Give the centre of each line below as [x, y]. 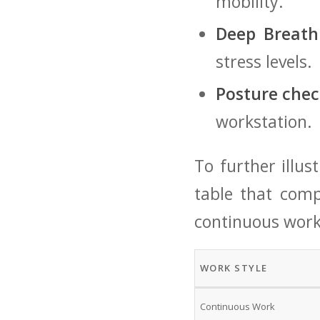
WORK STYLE [234, 268]
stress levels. [264, 61]
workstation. [264, 121]
